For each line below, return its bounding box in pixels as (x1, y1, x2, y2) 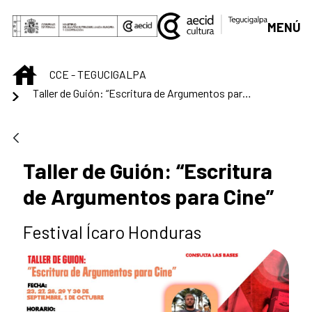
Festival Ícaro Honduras (23, 221, 201, 242)
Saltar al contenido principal (6, 7, 155, 22)
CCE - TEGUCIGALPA (49, 68, 146, 81)
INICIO (36, 65, 65, 79)
